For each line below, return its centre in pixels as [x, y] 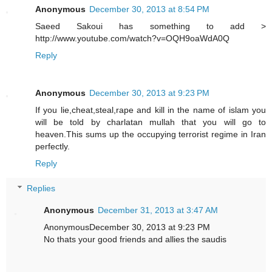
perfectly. [53, 146]
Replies [41, 189]
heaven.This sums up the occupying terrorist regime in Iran [151, 134]
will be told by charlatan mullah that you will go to [151, 122]
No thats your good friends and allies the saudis [135, 240]
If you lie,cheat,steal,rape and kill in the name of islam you [151, 110]
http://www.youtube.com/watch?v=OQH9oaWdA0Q [132, 38]
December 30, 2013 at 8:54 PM [149, 9]
